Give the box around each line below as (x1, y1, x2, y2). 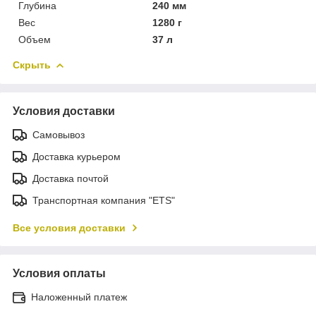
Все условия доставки (13, 221, 126, 233)
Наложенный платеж (31, 291, 127, 303)
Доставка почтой (32, 172, 109, 184)
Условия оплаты (13, 267, 106, 279)
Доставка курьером (32, 150, 121, 162)
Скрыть (13, 59, 51, 71)
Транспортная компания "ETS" (32, 194, 175, 206)
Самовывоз (32, 128, 85, 140)
